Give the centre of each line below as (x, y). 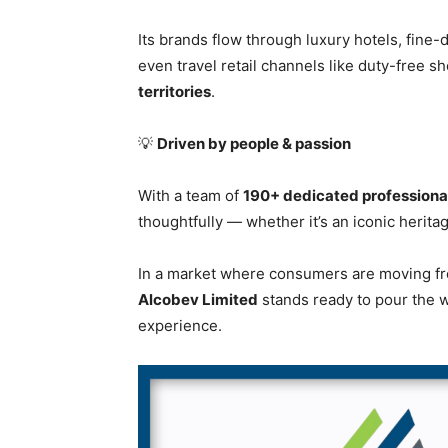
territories (174, 92)
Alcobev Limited (198, 300)
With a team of (190, 196)
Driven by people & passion (254, 144)
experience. (180, 326)
